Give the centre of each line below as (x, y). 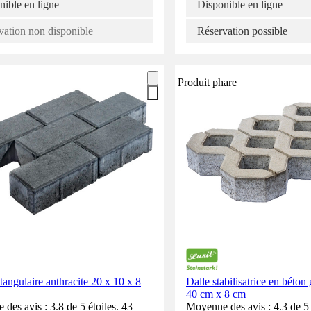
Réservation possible (242, 31)
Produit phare (207, 82)
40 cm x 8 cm (216, 294)
